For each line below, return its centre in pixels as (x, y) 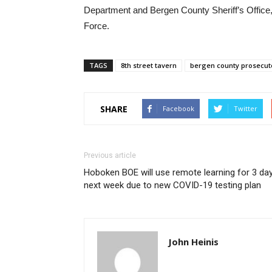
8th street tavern (149, 65)
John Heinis (193, 242)
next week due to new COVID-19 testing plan (172, 185)
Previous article (110, 155)
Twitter (246, 108)
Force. (97, 26)
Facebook (178, 108)
